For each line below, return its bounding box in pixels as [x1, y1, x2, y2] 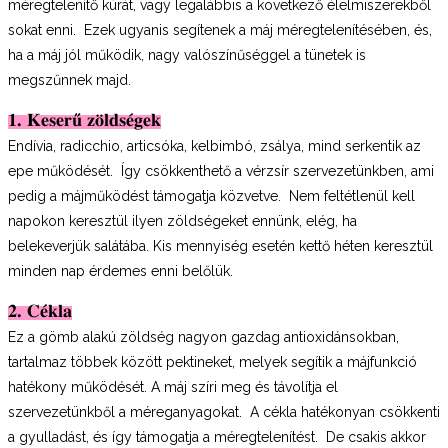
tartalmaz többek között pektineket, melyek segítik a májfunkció [8, 353, 417, 370]
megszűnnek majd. [8, 71, 131, 88]
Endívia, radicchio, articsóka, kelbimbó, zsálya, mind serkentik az [8, 137, 421, 154]
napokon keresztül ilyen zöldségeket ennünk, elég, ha [8, 212, 357, 229]
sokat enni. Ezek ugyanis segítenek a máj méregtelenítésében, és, [8, 21, 432, 38]
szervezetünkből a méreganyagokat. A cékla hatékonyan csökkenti [8, 403, 440, 420]
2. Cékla [8, 302, 72, 321]
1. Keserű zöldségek [8, 111, 161, 130]
